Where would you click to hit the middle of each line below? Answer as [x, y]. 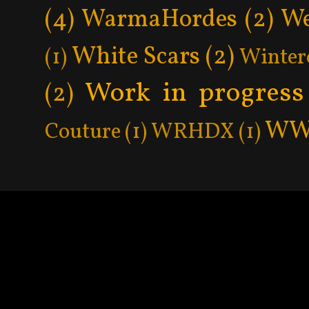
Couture [83, 132]
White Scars [136, 57]
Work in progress [195, 93]
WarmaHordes [160, 20]
